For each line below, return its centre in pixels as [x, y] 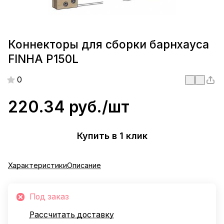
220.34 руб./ [58, 106]
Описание [84, 165]
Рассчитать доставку [72, 214]
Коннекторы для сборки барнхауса [108, 44]
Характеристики [37, 165]
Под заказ [49, 196]
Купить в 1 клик [112, 136]
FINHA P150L [43, 59]
